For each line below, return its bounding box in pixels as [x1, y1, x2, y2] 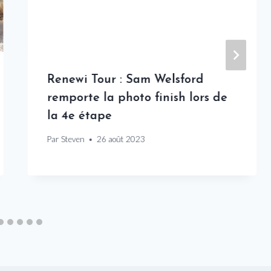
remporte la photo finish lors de [47, 91, 227, 104]
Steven [60, 134, 85, 145]
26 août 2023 [96, 134, 145, 145]
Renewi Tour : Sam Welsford [47, 73, 204, 86]
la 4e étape [47, 109, 112, 122]
